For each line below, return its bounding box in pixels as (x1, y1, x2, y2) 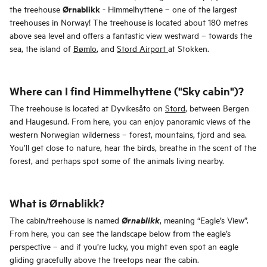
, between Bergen (185, 102, 249, 114)
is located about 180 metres (148, 16, 248, 28)
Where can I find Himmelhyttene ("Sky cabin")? (10, 83, 244, 99)
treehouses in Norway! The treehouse (10, 16, 146, 28)
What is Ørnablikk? (10, 195, 104, 211)
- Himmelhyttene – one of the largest (100, 3, 237, 15)
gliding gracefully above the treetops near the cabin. (10, 253, 199, 265)
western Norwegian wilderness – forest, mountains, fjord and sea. (10, 128, 247, 140)
